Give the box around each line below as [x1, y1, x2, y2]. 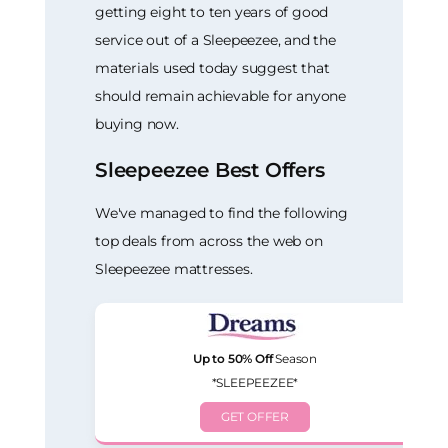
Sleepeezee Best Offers [95, 157, 325, 182]
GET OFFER [220, 409, 290, 425]
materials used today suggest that [95, 58, 330, 77]
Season [272, 351, 317, 367]
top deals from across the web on [95, 232, 323, 251]
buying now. [95, 114, 179, 133]
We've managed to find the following [95, 204, 349, 223]
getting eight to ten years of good [95, 2, 329, 21]
